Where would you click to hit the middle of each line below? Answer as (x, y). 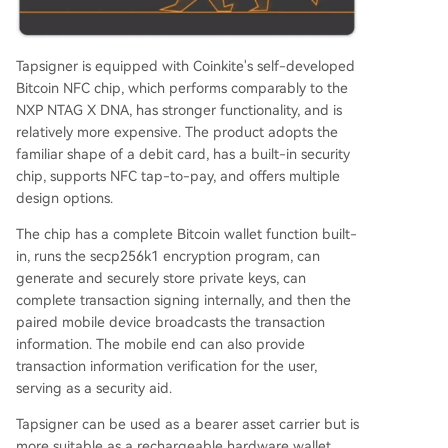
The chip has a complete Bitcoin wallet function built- (186, 233)
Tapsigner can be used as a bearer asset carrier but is (187, 423)
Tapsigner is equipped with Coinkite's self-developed (185, 65)
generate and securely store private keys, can (161, 277)
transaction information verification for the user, (166, 365)
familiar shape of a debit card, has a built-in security (183, 153)
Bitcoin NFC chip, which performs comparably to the (182, 87)
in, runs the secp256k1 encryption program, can (168, 255)
